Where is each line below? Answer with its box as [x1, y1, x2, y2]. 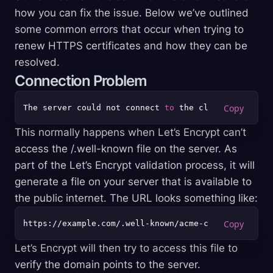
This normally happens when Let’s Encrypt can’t [15, 126, 246, 138]
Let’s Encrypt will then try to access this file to [15, 242, 238, 254]
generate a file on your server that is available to [15, 175, 252, 188]
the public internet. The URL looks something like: [15, 192, 258, 204]
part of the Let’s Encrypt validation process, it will [15, 159, 255, 171]
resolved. [15, 56, 60, 68]
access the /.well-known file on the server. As [15, 143, 237, 155]
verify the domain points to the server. [15, 258, 200, 271]
